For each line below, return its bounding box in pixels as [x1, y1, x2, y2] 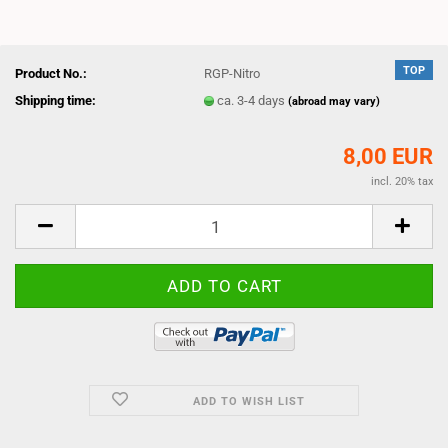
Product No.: [15, 65, 87, 81]
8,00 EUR [343, 144, 433, 169]
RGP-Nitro [204, 65, 261, 81]
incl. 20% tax [371, 175, 433, 188]
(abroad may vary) [288, 94, 381, 108]
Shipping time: [15, 92, 96, 108]
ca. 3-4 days [217, 92, 289, 108]
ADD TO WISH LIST [192, 395, 305, 408]
